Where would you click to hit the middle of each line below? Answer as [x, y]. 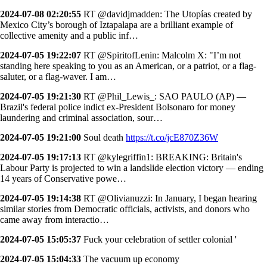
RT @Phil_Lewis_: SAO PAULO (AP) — [164, 96]
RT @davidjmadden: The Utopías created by [167, 14]
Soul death [103, 137]
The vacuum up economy [130, 259]
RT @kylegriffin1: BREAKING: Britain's [162, 157]
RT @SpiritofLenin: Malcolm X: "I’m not [161, 55]
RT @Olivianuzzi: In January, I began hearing [169, 198]
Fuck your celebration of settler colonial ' [159, 239]
